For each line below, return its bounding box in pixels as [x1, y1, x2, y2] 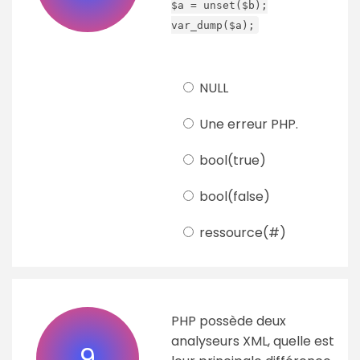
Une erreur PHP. [196, 115, 298, 134]
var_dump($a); [171, 18, 255, 31]
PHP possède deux [171, 312, 286, 331]
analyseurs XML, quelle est [171, 332, 334, 351]
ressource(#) [196, 223, 286, 243]
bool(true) [196, 151, 266, 170]
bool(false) [196, 187, 270, 207]
